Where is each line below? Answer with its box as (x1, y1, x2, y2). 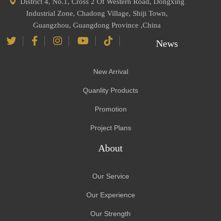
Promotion (94, 105, 127, 113)
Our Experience (86, 190, 135, 199)
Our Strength (90, 209, 131, 218)
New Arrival (93, 67, 128, 75)
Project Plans (90, 123, 131, 132)
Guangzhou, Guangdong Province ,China (33, 21, 161, 29)
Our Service (92, 172, 129, 180)
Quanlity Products (83, 86, 138, 94)
